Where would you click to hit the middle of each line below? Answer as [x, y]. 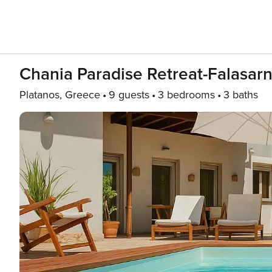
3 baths [241, 95]
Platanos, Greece [60, 95]
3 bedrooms [186, 95]
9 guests [129, 95]
